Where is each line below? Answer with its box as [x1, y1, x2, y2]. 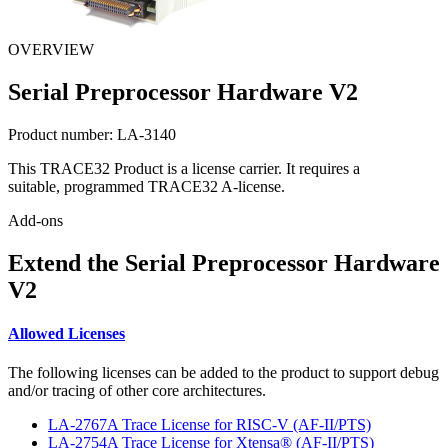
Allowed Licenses [8, 324, 125, 342]
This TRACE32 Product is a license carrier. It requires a [8, 159, 360, 177]
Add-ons [8, 211, 63, 229]
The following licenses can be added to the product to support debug [8, 364, 439, 382]
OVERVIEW [8, 40, 94, 58]
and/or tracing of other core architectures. [8, 382, 266, 400]
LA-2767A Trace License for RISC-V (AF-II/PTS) [48, 416, 371, 434]
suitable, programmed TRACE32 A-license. [8, 177, 285, 195]
